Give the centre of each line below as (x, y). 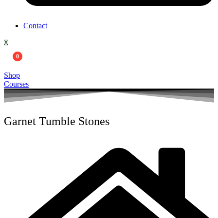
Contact (35, 25)
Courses (16, 84)
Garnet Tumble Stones (57, 121)
